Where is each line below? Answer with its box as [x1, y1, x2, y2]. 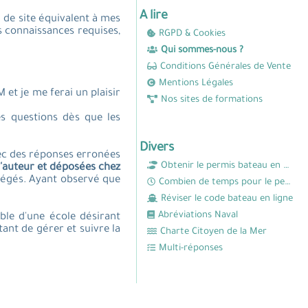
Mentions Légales [159, 78, 234, 89]
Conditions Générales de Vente [159, 62, 291, 72]
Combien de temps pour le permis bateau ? [159, 177, 285, 188]
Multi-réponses [159, 243, 223, 254]
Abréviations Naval [157, 210, 238, 221]
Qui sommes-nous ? [161, 45, 244, 56]
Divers [140, 142, 174, 155]
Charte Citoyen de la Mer [159, 227, 267, 237]
